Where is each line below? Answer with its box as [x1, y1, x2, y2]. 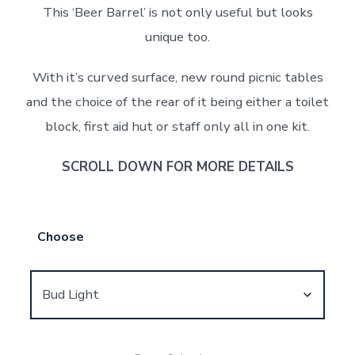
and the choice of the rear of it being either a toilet [26, 93, 329, 112]
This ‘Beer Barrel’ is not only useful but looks [42, 3, 313, 22]
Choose [36, 228, 84, 246]
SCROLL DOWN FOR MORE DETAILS [61, 158, 294, 177]
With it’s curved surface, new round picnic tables [32, 68, 323, 87]
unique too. [145, 28, 210, 47]
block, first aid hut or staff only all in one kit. [45, 117, 310, 136]
